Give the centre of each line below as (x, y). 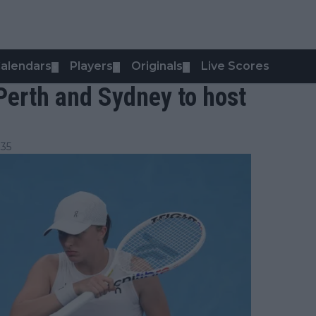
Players (91, 66)
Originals (157, 66)
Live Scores (235, 66)
